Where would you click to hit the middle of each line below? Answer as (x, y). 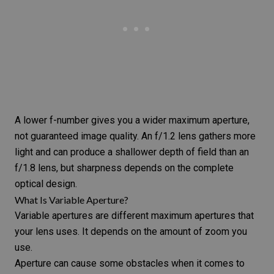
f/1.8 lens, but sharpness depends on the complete (124, 168)
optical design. (46, 183)
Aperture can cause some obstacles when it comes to (130, 263)
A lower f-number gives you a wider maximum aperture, (132, 120)
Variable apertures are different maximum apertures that (134, 215)
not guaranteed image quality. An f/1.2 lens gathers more (135, 136)
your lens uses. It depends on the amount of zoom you (131, 231)
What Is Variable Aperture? (72, 199)
